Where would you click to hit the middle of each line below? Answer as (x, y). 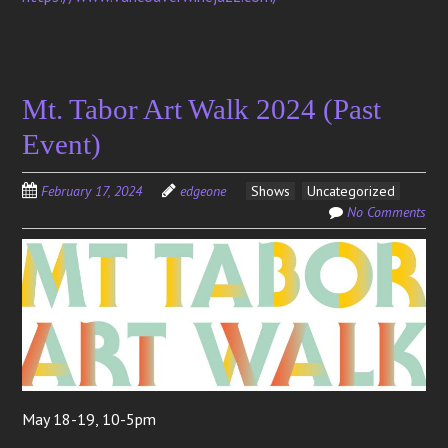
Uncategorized (351, 190)
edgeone (203, 190)
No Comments (386, 211)
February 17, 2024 (92, 190)
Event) (62, 143)
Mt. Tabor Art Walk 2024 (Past (202, 108)
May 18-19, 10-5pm (89, 419)
